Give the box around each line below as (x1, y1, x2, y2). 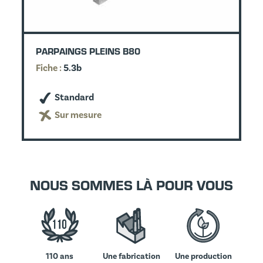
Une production (174, 251, 232, 262)
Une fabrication (103, 251, 160, 262)
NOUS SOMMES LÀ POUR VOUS (30, 175, 233, 195)
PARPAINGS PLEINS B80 (35, 45, 140, 58)
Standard (54, 92, 94, 104)
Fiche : (35, 62, 62, 75)
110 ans (46, 251, 74, 262)
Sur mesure (54, 109, 102, 122)
